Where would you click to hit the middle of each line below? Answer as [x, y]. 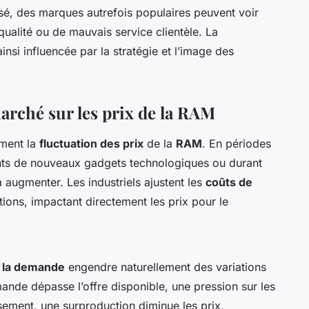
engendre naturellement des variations [166, 267]
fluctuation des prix [91, 144]
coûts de [229, 182]
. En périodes [237, 144]
